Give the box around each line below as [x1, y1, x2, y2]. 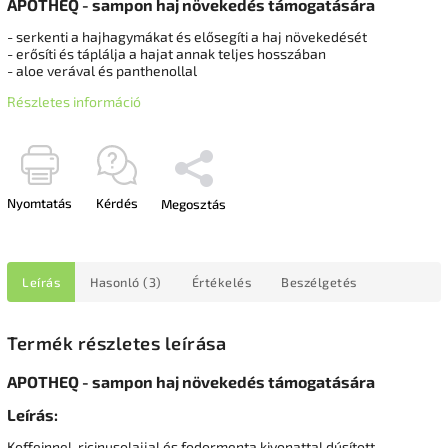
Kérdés [95, 194, 138, 211]
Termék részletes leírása [7, 332, 226, 355]
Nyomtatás [7, 194, 72, 211]
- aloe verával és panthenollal [7, 61, 197, 79]
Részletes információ [7, 92, 141, 110]
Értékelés [191, 273, 251, 290]
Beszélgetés [281, 273, 357, 290]
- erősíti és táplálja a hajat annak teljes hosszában [7, 44, 326, 62]
